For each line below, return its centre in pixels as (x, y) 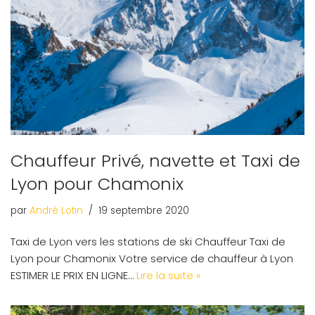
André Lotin (56, 210)
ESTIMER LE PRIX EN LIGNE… (73, 275)
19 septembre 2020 (144, 210)
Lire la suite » (169, 275)
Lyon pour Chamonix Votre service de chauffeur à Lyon (152, 258)
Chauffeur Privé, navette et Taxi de (155, 160)
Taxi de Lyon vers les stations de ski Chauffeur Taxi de (148, 241)
